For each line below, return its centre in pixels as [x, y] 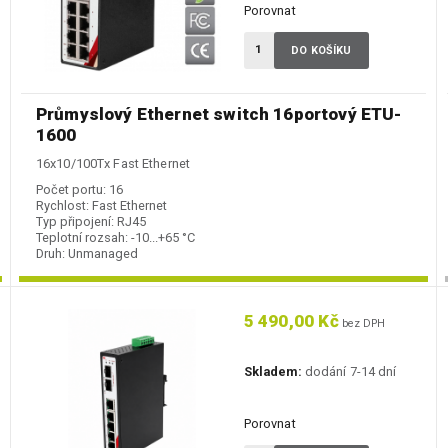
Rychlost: [62, 206]
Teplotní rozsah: [82, 238]
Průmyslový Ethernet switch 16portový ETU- [219, 114]
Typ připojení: [75, 222]
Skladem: [272, 372]
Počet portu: [71, 190]
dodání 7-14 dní [349, 372]
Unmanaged [103, 254]
